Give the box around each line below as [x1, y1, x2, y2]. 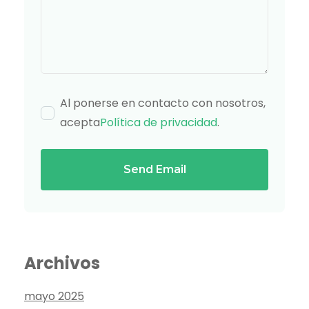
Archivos [24, 252, 100, 275]
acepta [60, 114, 100, 131]
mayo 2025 [24, 288, 84, 305]
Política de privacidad [100, 114, 217, 131]
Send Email [123, 163, 186, 177]
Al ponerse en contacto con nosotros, [60, 95, 266, 112]
